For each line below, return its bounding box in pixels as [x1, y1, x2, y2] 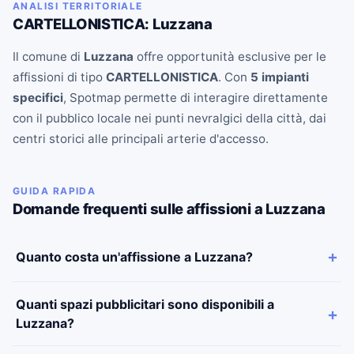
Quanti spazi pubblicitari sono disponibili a [16, 296, 274, 313]
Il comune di [13, 49, 84, 65]
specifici [13, 90, 63, 106]
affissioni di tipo [13, 70, 106, 85]
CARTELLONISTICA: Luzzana [13, 15, 213, 33]
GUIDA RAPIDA [13, 185, 96, 198]
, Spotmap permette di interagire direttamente [63, 90, 328, 106]
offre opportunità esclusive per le [134, 49, 326, 65]
